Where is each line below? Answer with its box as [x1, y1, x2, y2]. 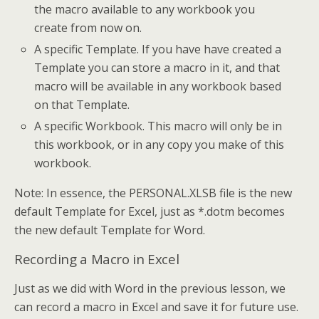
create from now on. [34, 19, 142, 36]
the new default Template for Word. [14, 221, 205, 238]
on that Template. [34, 96, 130, 113]
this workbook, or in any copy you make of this [34, 136, 285, 152]
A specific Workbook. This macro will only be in [34, 117, 283, 134]
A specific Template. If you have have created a [34, 41, 282, 57]
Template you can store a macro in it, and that [34, 59, 281, 75]
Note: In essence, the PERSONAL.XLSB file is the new [14, 184, 292, 201]
